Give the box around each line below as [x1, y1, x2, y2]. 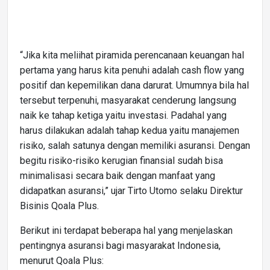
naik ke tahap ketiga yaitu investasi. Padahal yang [20, 109, 227, 121]
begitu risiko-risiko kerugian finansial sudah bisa [20, 154, 223, 166]
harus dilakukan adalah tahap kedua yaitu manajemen [20, 124, 239, 136]
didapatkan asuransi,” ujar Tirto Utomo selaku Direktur [20, 184, 243, 196]
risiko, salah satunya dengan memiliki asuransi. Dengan [20, 139, 250, 151]
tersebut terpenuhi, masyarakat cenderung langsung [20, 94, 236, 106]
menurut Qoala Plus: [20, 254, 104, 266]
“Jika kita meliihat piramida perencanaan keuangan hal [20, 49, 244, 61]
